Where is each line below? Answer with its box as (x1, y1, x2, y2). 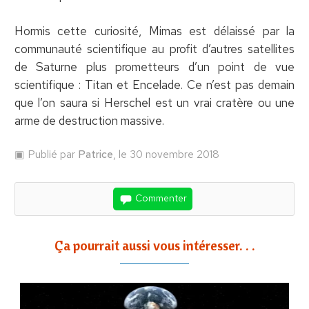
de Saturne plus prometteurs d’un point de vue (14, 59, 295, 74)
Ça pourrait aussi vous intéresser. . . (54, 236, 255, 254)
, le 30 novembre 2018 (112, 146, 219, 161)
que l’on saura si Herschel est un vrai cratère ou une (14, 94, 295, 110)
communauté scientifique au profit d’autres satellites (14, 41, 295, 57)
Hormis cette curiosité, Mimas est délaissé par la (14, 23, 295, 39)
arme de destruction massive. (14, 112, 164, 128)
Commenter (133, 191, 187, 204)
